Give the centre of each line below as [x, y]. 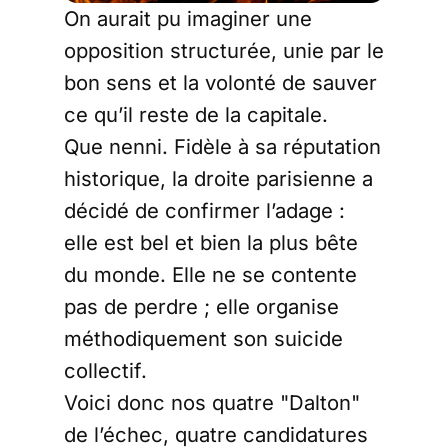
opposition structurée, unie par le [224, 51]
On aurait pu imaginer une [188, 19]
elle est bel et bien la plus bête [211, 243]
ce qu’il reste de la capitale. [196, 115]
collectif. [105, 371]
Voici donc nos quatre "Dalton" [212, 403]
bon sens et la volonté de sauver [220, 83]
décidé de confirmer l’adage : [204, 211]
